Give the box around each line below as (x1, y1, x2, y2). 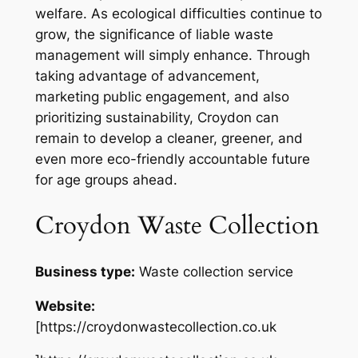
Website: (34, 297, 95, 314)
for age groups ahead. (34, 172, 177, 189)
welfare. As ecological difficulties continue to (34, 6, 322, 22)
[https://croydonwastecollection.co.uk (34, 318, 276, 335)
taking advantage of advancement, (34, 68, 260, 85)
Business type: (34, 263, 135, 280)
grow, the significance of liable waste (34, 26, 273, 43)
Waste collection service (138, 263, 293, 280)
